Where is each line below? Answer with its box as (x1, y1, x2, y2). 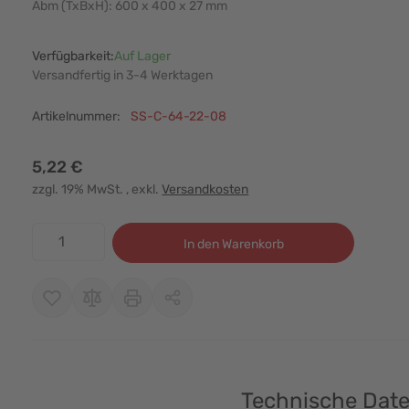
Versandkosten (162, 182, 249, 197)
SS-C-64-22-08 (131, 109, 227, 124)
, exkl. (126, 182, 163, 197)
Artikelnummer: (32, 109, 124, 124)
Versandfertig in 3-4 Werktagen (32, 68, 214, 83)
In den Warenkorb (183, 236, 284, 252)
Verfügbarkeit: (32, 48, 115, 64)
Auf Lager (114, 48, 172, 64)
